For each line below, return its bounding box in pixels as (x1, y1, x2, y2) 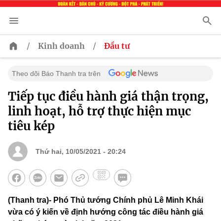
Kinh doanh (38, 41, 85, 51)
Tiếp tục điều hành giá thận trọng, (8, 89, 209, 105)
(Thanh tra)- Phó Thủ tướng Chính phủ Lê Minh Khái (8, 196, 203, 205)
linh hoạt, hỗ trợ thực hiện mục (8, 104, 191, 119)
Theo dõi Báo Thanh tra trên (12, 70, 101, 78)
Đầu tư (104, 41, 130, 51)
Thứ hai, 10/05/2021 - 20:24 (36, 147, 126, 156)
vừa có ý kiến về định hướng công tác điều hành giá (8, 208, 203, 217)
